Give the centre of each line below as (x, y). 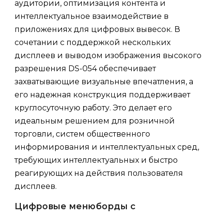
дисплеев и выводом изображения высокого (108, 56)
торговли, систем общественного (82, 134)
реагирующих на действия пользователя (99, 173)
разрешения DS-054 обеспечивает (85, 69)
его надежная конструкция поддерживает (102, 95)
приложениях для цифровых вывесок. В (97, 30)
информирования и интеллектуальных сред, (107, 147)
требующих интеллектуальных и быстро (96, 160)
